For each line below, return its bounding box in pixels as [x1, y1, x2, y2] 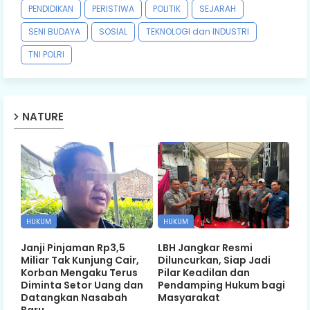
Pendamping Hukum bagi [157, 278, 285, 293]
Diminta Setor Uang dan [21, 278, 143, 293]
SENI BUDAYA [28, 25, 80, 37]
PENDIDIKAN [28, 2, 73, 15]
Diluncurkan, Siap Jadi [157, 253, 271, 268]
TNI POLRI [28, 48, 64, 60]
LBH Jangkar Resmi [157, 241, 253, 255]
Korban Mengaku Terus [21, 266, 138, 280]
